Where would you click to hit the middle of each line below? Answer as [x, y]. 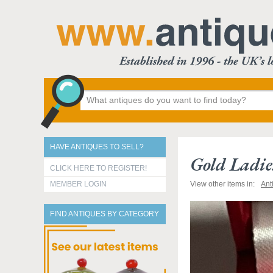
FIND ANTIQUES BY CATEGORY [105, 214]
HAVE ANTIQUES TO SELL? [97, 147]
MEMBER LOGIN [78, 184]
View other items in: [222, 184]
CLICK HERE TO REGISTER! [98, 168]
